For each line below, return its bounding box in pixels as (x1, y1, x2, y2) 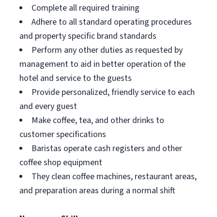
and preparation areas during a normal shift (19, 185, 175, 197)
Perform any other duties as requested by (31, 44, 183, 56)
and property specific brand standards (19, 30, 156, 42)
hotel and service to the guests (19, 72, 132, 84)
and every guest (19, 100, 77, 112)
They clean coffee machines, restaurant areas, (31, 170, 197, 183)
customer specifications (19, 128, 106, 140)
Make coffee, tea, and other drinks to (31, 114, 164, 126)
